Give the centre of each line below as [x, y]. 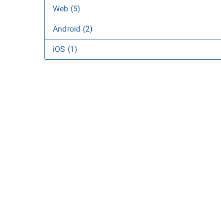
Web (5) [67, 9]
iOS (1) [65, 49]
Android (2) [73, 29]
